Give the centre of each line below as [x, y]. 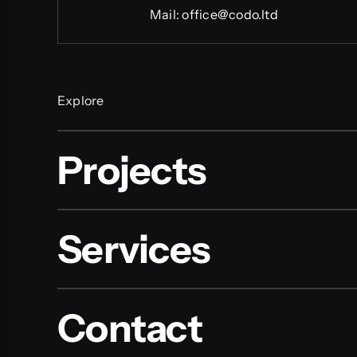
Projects [131, 171]
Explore [80, 101]
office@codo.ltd [230, 15]
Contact [129, 328]
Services [133, 249]
